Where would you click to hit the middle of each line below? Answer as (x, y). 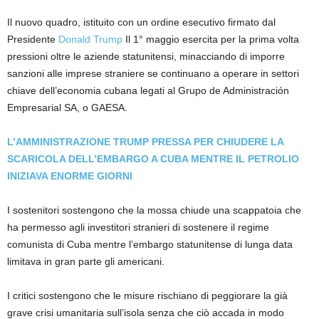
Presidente (33, 39)
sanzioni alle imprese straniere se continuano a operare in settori (153, 73)
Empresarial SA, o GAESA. (67, 107)
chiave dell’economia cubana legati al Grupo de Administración (148, 90)
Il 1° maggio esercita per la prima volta (211, 39)
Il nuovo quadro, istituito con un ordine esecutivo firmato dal (141, 22)
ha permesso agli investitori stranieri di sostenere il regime (138, 227)
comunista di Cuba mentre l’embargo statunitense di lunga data (150, 244)
